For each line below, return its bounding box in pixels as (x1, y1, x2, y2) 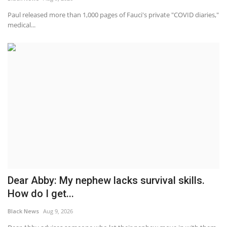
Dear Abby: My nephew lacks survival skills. (8, 174, 205, 186)
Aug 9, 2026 (43, 207, 73, 215)
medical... (8, 20, 35, 29)
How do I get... (8, 187, 74, 200)
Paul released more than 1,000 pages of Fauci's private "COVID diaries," (8, 10, 219, 19)
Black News (8, 207, 39, 215)
